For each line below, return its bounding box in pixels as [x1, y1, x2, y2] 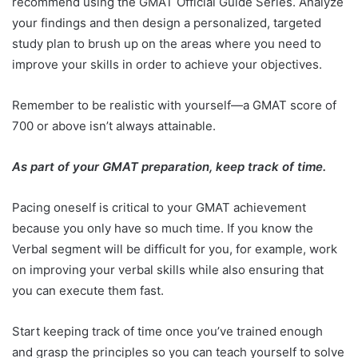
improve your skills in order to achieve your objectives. [12, 57, 325, 73]
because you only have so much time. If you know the [12, 221, 313, 237]
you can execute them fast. [12, 283, 167, 299]
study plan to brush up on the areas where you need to [12, 36, 321, 52]
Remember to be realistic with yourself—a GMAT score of [12, 97, 336, 113]
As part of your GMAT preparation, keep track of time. [12, 159, 329, 175]
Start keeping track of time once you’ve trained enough [12, 324, 323, 340]
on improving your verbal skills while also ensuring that [12, 262, 324, 278]
